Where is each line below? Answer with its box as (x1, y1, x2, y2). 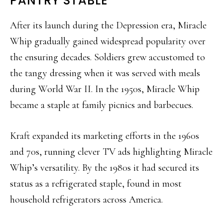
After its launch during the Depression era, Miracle (10, 19, 207, 31)
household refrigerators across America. (10, 193, 163, 206)
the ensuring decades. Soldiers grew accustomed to (10, 51, 205, 63)
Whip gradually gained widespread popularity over (10, 35, 206, 47)
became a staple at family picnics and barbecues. (10, 99, 193, 111)
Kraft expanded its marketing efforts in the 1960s (10, 129, 199, 142)
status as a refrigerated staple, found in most (10, 177, 182, 190)
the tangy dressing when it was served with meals (10, 67, 200, 79)
